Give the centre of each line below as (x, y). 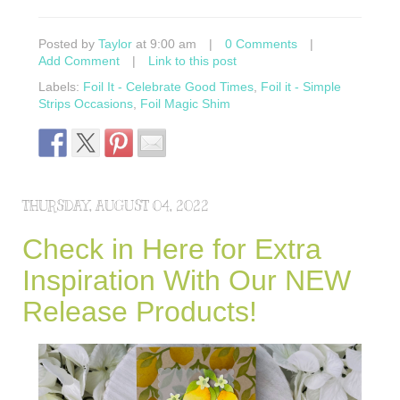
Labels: (61, 87)
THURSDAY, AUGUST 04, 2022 (116, 207)
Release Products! (140, 312)
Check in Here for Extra (172, 250)
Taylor (115, 44)
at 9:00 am (164, 44)
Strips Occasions (86, 104)
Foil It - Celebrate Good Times (168, 87)
